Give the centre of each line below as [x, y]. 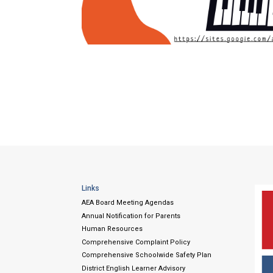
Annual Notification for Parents [131, 216]
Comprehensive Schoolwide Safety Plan [147, 255]
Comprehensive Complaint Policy [136, 242]
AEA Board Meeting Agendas [128, 203]
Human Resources [112, 229]
